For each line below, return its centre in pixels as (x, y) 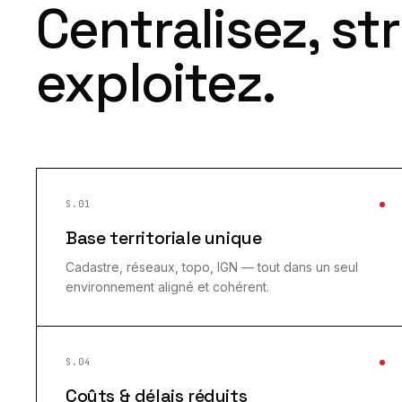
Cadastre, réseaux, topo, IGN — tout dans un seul (212, 267)
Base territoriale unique (164, 238)
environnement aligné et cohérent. (167, 287)
